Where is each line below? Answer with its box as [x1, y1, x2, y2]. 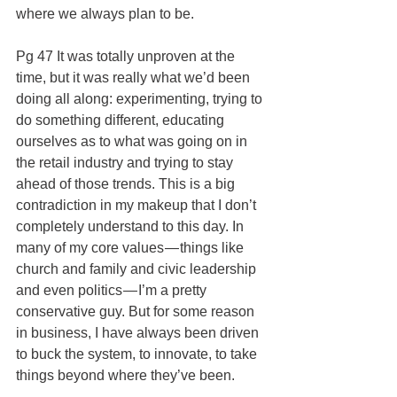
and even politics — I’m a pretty [16, 282, 210, 298]
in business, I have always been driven [16, 324, 262, 340]
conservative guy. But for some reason [16, 303, 258, 319]
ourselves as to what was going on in [16, 133, 251, 149]
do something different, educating [16, 112, 228, 128]
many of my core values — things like [16, 239, 247, 255]
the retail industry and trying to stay [16, 154, 237, 170]
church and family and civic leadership [16, 261, 260, 276]
